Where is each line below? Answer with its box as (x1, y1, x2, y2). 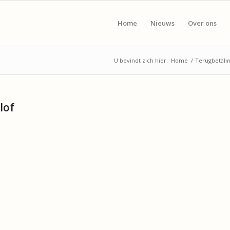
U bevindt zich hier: (114, 56, 168, 64)
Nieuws (150, 18, 175, 28)
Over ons (187, 18, 217, 28)
